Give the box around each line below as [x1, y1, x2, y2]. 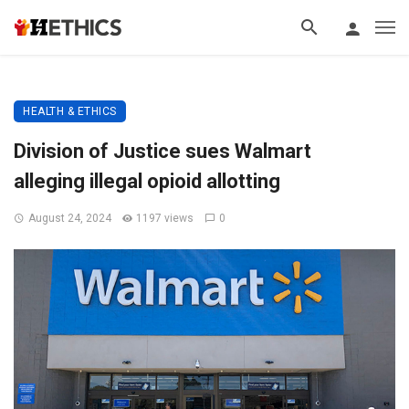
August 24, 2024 [27, 212, 111, 225]
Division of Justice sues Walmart [14, 140, 311, 163]
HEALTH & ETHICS [23, 105, 117, 118]
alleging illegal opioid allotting [14, 170, 280, 193]
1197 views [136, 212, 194, 225]
